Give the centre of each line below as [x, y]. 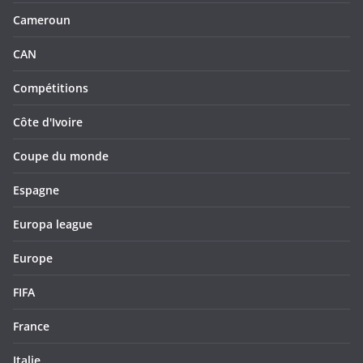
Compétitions [51, 88]
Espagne [36, 190]
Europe [33, 258]
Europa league [53, 224]
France [31, 327]
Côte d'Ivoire [48, 122]
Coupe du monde [61, 156]
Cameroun [42, 20]
